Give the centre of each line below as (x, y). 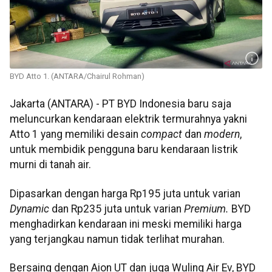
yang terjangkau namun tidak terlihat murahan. (117, 239)
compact (161, 134)
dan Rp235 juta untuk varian (117, 209)
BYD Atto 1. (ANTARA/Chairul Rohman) (77, 76)
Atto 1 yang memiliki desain (75, 134)
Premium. (206, 209)
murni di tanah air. (50, 165)
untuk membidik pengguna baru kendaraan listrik (124, 150)
